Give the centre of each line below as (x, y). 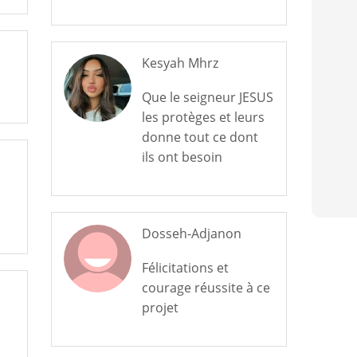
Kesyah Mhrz (180, 63)
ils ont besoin (182, 157)
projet (160, 308)
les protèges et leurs (203, 117)
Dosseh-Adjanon (191, 233)
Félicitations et (185, 268)
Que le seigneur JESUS (207, 97)
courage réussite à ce (206, 288)
